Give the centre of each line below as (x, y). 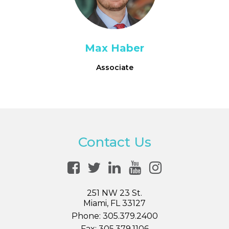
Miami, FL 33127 (114, 203)
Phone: (87, 216)
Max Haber (114, 48)
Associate (114, 67)
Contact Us (114, 142)
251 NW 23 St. (114, 193)
